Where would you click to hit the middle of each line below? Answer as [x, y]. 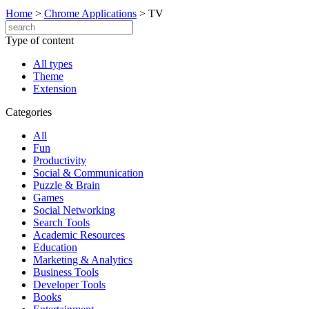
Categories [29, 112]
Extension [55, 89]
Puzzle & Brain [67, 185]
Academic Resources [79, 235]
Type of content [40, 40]
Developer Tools [69, 285]
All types [53, 64]
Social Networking [74, 210]
